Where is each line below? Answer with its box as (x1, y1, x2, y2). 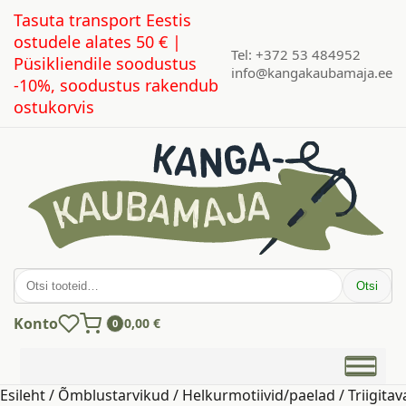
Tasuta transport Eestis (14, 9, 191, 31)
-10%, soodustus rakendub (14, 74, 218, 96)
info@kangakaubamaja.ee (231, 63, 392, 82)
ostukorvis (14, 96, 94, 118)
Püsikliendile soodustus (14, 53, 197, 74)
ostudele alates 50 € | (14, 31, 181, 53)
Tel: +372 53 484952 (231, 45, 361, 63)
